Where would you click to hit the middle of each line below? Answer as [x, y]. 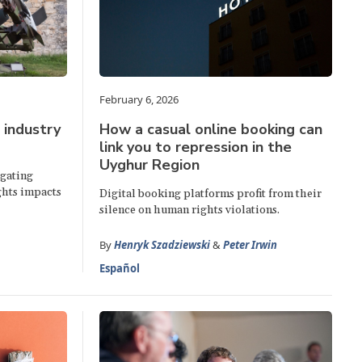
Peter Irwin [250, 244]
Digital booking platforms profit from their [211, 194]
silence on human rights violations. [190, 210]
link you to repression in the [196, 147]
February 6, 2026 [139, 99]
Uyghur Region [150, 164]
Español [120, 268]
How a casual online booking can [211, 129]
